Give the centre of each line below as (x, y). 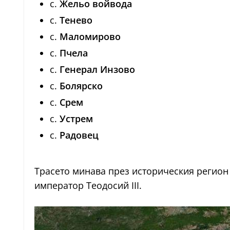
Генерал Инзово (97, 69)
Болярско (81, 86)
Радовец (79, 135)
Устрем (76, 119)
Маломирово (90, 36)
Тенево (76, 20)
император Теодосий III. (88, 185)
